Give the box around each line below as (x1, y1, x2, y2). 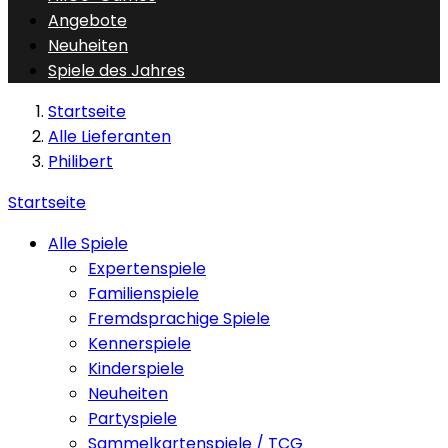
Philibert (48, 150, 113, 173)
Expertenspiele (88, 257, 206, 280)
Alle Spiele (48, 232, 128, 255)
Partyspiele (88, 407, 177, 430)
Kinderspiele (88, 357, 184, 380)
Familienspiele (88, 282, 199, 305)
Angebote (48, 9, 127, 32)
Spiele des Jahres (48, 59, 185, 82)
